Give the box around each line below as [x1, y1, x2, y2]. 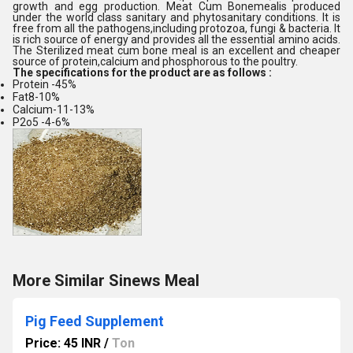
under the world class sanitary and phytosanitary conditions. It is [13, 11, 340, 24]
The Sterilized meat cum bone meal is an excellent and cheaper [13, 44, 340, 57]
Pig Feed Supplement [25, 313, 164, 329]
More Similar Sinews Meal [13, 271, 199, 290]
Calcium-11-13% [13, 103, 95, 116]
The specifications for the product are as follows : [13, 66, 272, 79]
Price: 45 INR [25, 336, 101, 351]
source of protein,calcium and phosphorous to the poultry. [13, 55, 298, 68]
